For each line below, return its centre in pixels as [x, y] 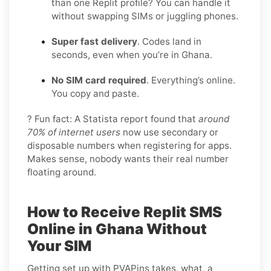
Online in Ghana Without [117, 229]
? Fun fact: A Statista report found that [113, 119]
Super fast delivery [94, 41]
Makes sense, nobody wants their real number [128, 158]
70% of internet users [74, 132]
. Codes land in [169, 41]
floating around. [62, 172]
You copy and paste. [95, 93]
